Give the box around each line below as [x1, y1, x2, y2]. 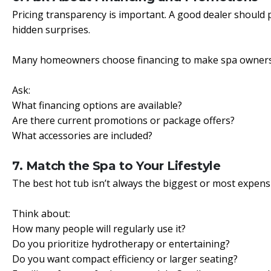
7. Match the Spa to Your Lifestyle [12, 158, 221, 173]
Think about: [12, 207, 70, 220]
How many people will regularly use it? [12, 222, 186, 235]
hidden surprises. [12, 23, 90, 36]
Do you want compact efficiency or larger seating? [12, 252, 238, 266]
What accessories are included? [12, 129, 152, 142]
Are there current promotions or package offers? [12, 114, 235, 127]
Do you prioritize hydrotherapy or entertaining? [12, 237, 230, 250]
